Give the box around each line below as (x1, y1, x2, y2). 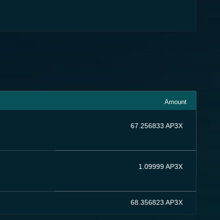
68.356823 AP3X (130, 198, 183, 206)
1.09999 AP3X (138, 163, 183, 170)
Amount (164, 98, 187, 106)
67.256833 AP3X (130, 122, 183, 130)
